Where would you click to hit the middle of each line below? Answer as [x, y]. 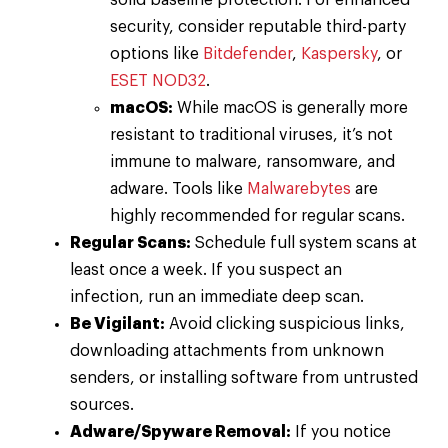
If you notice [341, 432]
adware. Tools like [178, 189]
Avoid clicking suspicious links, [285, 324]
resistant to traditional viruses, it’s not [251, 135]
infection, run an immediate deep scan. [217, 297]
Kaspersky [339, 54]
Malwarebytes [299, 189]
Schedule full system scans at [304, 243]
